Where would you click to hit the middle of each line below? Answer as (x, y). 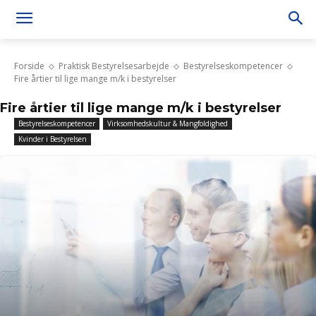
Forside (29, 66)
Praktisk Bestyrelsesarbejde (114, 66)
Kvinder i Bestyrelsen (53, 139)
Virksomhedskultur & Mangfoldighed (168, 123)
